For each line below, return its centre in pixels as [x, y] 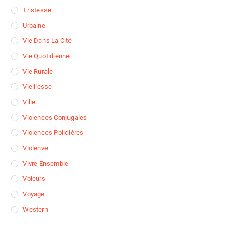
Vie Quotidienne [46, 56]
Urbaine [34, 26]
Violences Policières [53, 133]
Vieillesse [37, 87]
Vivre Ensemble [46, 164]
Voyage [34, 194]
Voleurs [34, 179]
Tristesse [37, 10]
